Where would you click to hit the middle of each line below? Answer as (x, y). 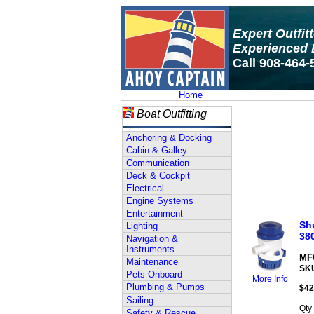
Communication (158, 163)
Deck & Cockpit (158, 176)
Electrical (145, 188)
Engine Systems (160, 201)
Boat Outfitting (172, 114)
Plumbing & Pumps (165, 287)
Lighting (142, 226)
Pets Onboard (154, 274)
